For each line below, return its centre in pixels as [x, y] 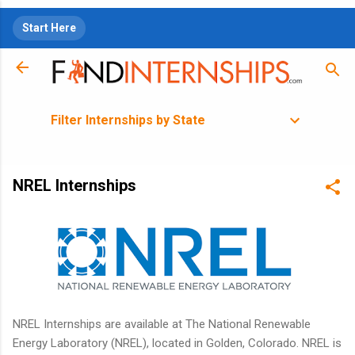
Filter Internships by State [128, 120]
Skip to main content [177, 20]
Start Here [49, 28]
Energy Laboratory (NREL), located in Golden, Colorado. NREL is [177, 344]
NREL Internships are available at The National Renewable [162, 324]
